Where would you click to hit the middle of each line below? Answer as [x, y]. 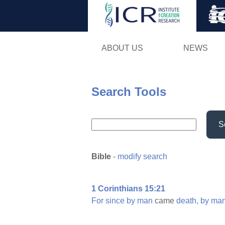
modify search [142, 157]
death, [187, 201]
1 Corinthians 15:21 [128, 189]
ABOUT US [122, 48]
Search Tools [129, 91]
